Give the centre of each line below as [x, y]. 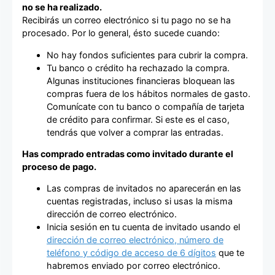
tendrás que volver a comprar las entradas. [135, 132]
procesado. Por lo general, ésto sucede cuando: [121, 33]
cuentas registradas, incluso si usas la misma [140, 201]
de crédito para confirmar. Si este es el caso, [138, 119]
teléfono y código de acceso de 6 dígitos [131, 253]
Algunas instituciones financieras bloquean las [141, 80]
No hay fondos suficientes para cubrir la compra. [147, 55]
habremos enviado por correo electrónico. [134, 266]
